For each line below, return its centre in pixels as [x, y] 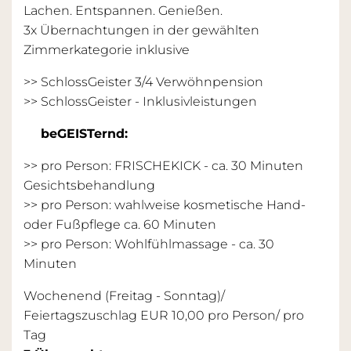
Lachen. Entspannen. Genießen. [123, 10]
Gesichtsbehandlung [89, 185]
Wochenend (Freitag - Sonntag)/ [124, 295]
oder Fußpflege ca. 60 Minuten [120, 224]
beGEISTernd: [80, 133]
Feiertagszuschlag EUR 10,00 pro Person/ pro [164, 315]
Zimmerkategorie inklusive [108, 49]
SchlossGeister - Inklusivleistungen [149, 101]
